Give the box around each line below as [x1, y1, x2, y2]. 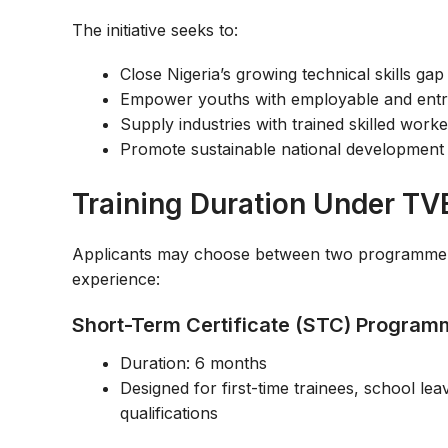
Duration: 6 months [120, 352, 267, 373]
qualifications [120, 402, 218, 423]
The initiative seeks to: [72, 20, 238, 41]
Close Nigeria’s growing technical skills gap [120, 64, 444, 85]
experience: [72, 269, 160, 290]
